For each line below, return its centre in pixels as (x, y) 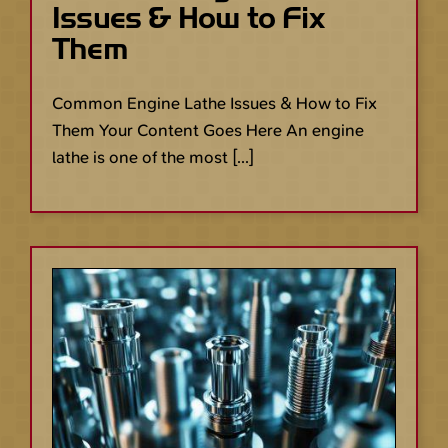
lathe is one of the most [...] (153, 157)
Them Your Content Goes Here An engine (208, 130)
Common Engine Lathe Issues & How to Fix (214, 103)
